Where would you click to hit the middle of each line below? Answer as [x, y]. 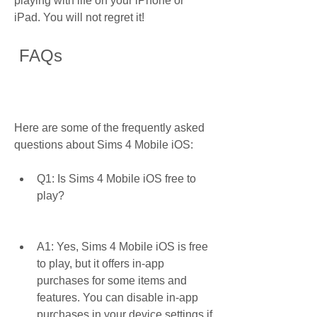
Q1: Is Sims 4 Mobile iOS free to [116, 179]
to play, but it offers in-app [100, 264]
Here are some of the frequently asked [109, 128]
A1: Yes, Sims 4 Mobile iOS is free [122, 247]
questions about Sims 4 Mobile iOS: [104, 145]
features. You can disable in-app [117, 298]
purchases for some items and [112, 281]
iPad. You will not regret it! [79, 17]
